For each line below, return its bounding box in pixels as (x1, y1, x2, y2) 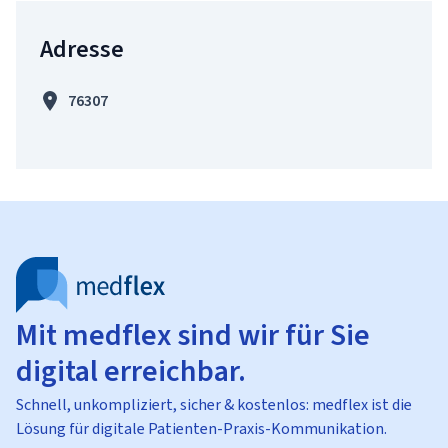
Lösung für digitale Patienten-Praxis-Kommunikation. (16, 418, 387, 439)
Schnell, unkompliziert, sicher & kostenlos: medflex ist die (16, 394, 412, 415)
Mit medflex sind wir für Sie (16, 315, 370, 355)
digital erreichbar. (16, 351, 246, 391)
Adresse (40, 33, 124, 65)
